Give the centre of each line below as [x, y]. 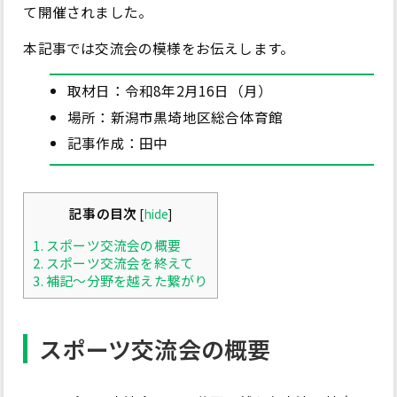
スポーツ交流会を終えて [118, 262]
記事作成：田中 [117, 142]
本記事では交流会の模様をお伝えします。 [159, 48]
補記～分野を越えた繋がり [125, 280]
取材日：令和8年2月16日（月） [170, 91]
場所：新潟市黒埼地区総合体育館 [175, 117]
